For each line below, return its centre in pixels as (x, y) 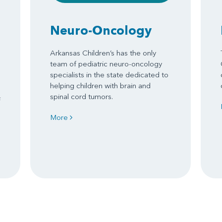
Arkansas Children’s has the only (103, 53)
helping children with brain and (100, 85)
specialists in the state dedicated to (109, 74)
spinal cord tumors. (81, 96)
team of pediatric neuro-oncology (106, 63)
